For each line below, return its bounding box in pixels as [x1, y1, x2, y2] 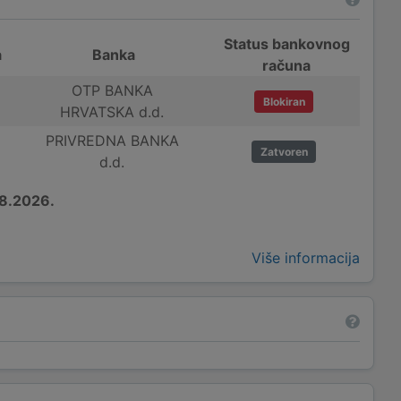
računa [262, 56, 311, 74]
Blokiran [262, 94, 305, 108]
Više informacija [252, 249, 360, 267]
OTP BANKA [71, 81, 153, 99]
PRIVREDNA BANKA [45, 132, 179, 149]
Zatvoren [260, 144, 308, 158]
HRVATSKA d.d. [60, 103, 164, 121]
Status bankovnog [223, 35, 350, 53]
